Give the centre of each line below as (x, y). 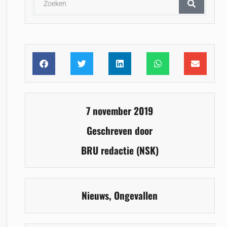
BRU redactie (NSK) (120, 150)
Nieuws (96, 196)
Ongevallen (136, 196)
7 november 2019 (120, 110)
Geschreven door (120, 130)
